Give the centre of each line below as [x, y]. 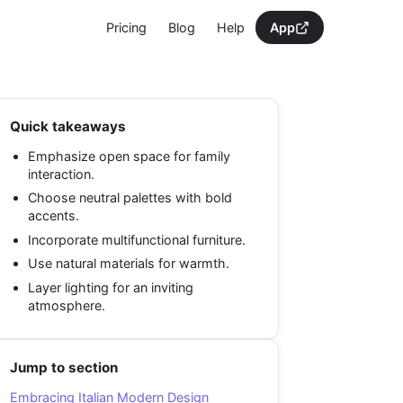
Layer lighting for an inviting [111, 287]
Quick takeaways [68, 126]
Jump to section [64, 367]
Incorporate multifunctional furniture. [137, 239]
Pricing [126, 27]
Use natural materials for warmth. [129, 264]
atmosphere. [67, 305]
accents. [54, 216]
